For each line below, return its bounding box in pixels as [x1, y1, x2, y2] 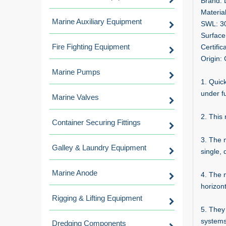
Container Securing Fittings [52, 118, 141, 127]
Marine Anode [52, 168, 97, 177]
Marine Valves [52, 93, 99, 101]
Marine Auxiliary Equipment [52, 17, 142, 26]
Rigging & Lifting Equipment [52, 194, 142, 202]
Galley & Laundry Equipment [52, 143, 146, 152]
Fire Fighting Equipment [52, 42, 130, 51]
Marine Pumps [52, 68, 100, 76]
